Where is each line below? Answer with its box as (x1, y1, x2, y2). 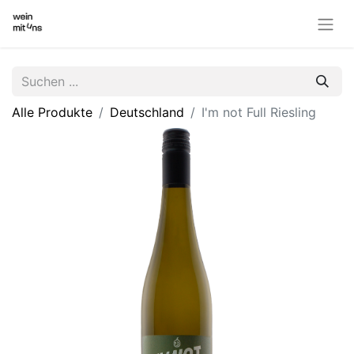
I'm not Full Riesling (201, 104, 316, 120)
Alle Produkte (12, 104, 92, 120)
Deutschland (110, 104, 184, 120)
